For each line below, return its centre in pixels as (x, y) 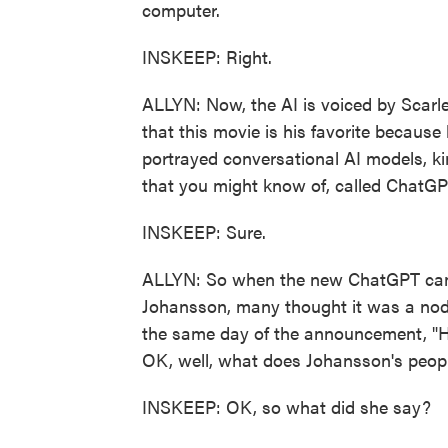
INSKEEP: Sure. (204, 231)
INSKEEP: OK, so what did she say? (286, 406)
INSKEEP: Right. (207, 56)
